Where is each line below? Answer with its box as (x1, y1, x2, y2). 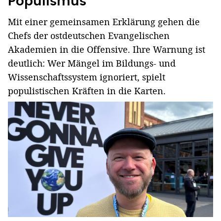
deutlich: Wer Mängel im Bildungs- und (8, 57, 176, 70)
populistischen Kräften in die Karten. (8, 85, 166, 97)
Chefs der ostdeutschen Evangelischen (8, 30, 170, 42)
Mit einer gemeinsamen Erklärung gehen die (8, 16, 200, 28)
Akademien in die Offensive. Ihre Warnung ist (8, 43, 205, 56)
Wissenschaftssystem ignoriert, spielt (8, 71, 165, 83)
